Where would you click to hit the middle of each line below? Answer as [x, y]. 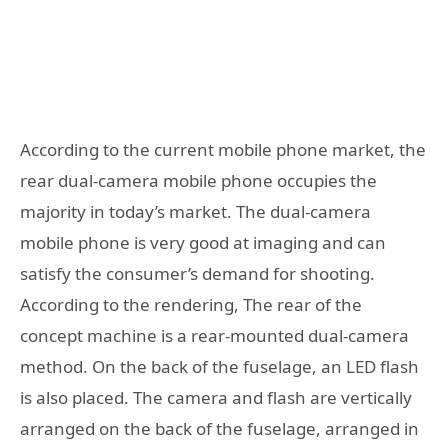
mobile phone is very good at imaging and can [203, 243]
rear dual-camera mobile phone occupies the [198, 181]
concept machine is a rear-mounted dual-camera [214, 336]
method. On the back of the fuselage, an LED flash [219, 367]
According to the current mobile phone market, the [223, 150]
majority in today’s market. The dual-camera [195, 212]
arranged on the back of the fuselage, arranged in [219, 429]
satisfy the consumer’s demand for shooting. [197, 274]
